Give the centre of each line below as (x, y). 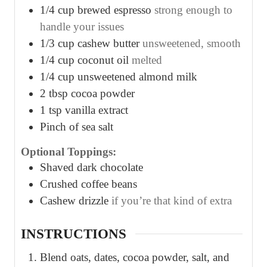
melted (147, 60)
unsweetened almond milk (137, 77)
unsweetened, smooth (192, 44)
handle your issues (82, 27)
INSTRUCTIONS (74, 234)
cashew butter (108, 44)
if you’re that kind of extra (172, 200)
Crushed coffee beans (89, 184)
